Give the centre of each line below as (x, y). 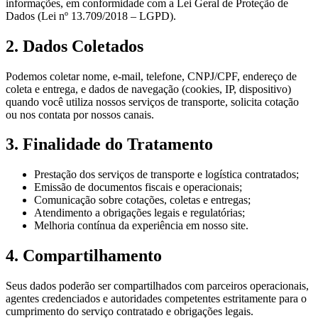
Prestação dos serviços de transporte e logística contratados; (166, 175)
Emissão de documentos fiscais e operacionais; (138, 187)
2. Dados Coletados (75, 46)
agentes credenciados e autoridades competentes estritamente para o (156, 299)
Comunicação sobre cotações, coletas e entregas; (142, 200)
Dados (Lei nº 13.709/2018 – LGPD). (91, 16)
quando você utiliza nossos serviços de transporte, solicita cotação (152, 102)
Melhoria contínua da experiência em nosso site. (141, 226)
